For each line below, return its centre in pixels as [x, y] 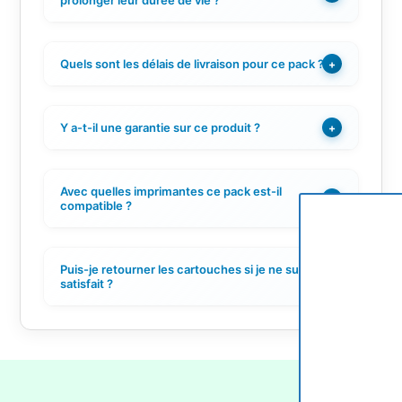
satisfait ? [86, 284]
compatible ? [96, 206]
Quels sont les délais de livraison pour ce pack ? [192, 64]
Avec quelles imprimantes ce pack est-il [170, 192]
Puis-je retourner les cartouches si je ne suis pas [195, 270]
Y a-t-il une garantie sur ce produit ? [160, 128]
